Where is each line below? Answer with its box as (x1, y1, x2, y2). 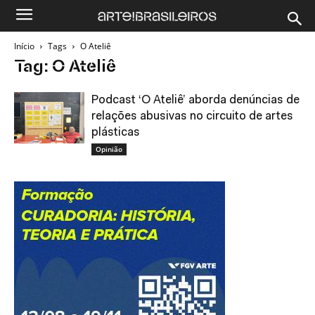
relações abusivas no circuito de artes (91, 110, 293, 122)
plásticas (91, 127, 140, 139)
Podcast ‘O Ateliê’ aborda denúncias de (91, 94, 300, 106)
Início (14, 40, 34, 52)
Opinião (96, 144, 122, 154)
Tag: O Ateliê (14, 59, 116, 76)
